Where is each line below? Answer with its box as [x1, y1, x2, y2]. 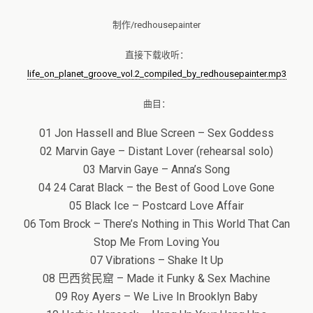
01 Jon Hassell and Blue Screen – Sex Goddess [39, 126, 274, 140]
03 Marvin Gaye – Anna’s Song [83, 162, 230, 176]
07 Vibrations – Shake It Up [89, 253, 224, 267]
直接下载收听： [124, 49, 189, 60]
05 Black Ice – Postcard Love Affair [69, 198, 244, 212]
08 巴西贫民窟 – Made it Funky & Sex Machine [43, 271, 270, 285]
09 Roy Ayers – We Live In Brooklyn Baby [55, 289, 258, 303]
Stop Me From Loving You [94, 235, 219, 249]
